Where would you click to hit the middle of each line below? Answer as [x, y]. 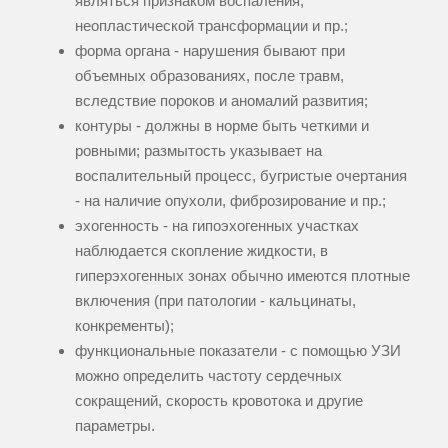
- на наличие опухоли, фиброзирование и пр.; [230, 201]
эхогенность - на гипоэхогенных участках [217, 226]
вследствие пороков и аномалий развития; [221, 101]
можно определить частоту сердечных [208, 376]
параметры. [115, 426]
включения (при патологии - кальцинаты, [215, 301]
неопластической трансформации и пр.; [211, 26]
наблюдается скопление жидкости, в [201, 251]
